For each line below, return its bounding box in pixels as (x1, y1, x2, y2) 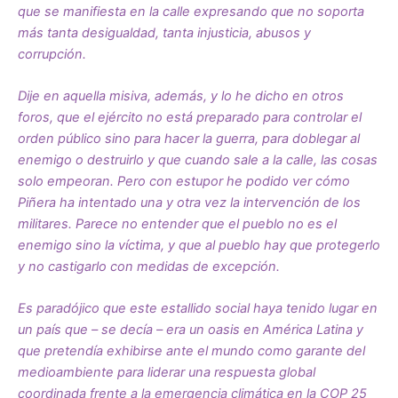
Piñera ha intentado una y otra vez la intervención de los (18, 194, 361, 211)
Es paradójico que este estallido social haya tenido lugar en (18, 300, 378, 317)
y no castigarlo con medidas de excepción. (18, 258, 280, 275)
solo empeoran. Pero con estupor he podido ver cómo (18, 172, 350, 189)
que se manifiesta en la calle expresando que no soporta (18, 3, 364, 20)
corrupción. (18, 45, 86, 62)
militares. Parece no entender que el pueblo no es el (18, 215, 337, 232)
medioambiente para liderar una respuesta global (18, 364, 315, 381)
